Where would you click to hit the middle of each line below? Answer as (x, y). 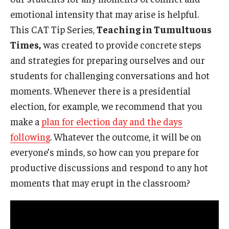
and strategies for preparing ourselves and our (108, 60)
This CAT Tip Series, (53, 29)
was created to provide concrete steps (121, 44)
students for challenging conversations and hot (110, 75)
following (30, 136)
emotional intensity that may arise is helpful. (105, 14)
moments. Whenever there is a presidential (100, 90)
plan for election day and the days (112, 121)
